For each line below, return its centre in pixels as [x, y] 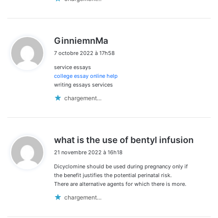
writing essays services [83, 85]
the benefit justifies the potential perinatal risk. [113, 175]
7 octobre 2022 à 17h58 [84, 53]
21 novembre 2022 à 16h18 [88, 153]
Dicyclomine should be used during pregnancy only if [121, 167]
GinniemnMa [81, 41]
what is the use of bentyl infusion [124, 140]
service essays [73, 67]
